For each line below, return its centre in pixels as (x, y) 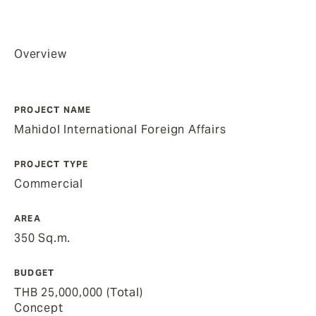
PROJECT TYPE (51, 164)
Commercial (49, 184)
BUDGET (35, 273)
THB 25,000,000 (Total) (79, 292)
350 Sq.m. (43, 238)
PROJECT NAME (53, 110)
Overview (41, 54)
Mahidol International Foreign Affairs (120, 129)
